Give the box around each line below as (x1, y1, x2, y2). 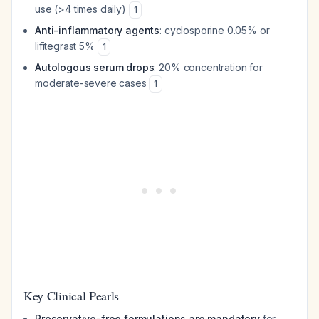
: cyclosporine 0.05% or (159, 24, 270, 36)
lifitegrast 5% (35, 40, 98, 52)
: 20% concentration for (154, 61, 263, 73)
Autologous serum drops (35, 61, 155, 73)
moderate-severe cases (35, 77, 150, 89)
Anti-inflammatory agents (35, 24, 160, 36)
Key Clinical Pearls (23, 287, 120, 304)
